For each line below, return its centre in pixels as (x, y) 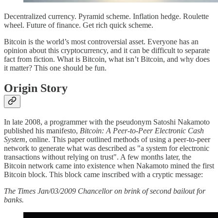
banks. (14, 200)
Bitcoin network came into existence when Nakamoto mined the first (109, 166)
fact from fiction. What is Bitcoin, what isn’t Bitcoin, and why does (107, 59)
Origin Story (36, 88)
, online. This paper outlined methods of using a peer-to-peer (118, 140)
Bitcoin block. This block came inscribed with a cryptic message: (103, 175)
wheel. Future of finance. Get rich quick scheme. (79, 25)
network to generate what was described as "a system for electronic (107, 148)
